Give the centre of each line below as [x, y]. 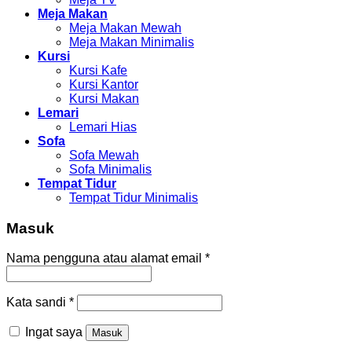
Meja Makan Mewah [125, 27]
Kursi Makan [104, 98]
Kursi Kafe [98, 70]
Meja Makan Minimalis [132, 42]
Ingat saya [54, 332]
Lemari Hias [103, 126]
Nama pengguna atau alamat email [106, 258]
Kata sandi [38, 302]
